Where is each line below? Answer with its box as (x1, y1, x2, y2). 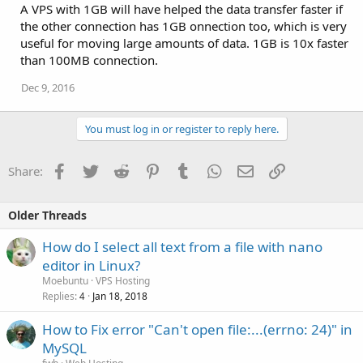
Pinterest (160, 161, 210, 178)
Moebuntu (42, 274, 88, 288)
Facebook (66, 161, 121, 178)
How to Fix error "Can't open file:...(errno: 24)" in (42, 320, 352, 340)
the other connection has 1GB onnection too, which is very (20, 18, 347, 35)
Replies (42, 289, 75, 304)
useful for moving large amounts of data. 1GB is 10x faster (20, 35, 348, 52)
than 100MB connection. (20, 52, 158, 69)
